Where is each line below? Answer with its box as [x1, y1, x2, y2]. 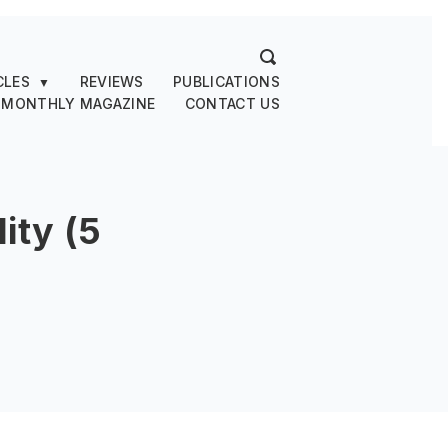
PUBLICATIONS [173, 73, 280, 90]
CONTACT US [184, 95, 280, 112]
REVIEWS [79, 73, 144, 90]
